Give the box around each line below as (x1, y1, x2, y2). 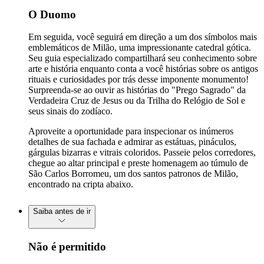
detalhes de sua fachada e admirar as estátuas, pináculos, (28, 137, 236, 147)
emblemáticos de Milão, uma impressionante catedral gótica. (28, 42, 251, 53)
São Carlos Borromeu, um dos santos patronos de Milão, (28, 169, 238, 179)
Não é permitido (28, 240, 106, 253)
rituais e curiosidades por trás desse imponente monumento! (28, 74, 249, 85)
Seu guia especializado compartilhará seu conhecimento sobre (28, 53, 257, 64)
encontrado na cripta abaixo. (28, 179, 133, 190)
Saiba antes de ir (33, 207, 91, 216)
